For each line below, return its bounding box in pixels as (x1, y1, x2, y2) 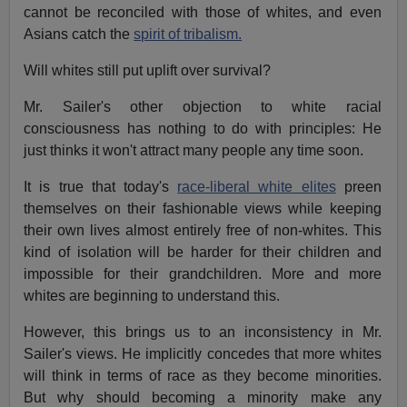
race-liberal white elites (177, 179, 336, 195)
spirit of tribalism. (134, 26, 243, 43)
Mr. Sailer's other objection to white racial (24, 99, 382, 115)
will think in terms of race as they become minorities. (24, 368, 382, 384)
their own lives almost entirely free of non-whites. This (24, 223, 382, 239)
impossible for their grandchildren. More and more (24, 266, 382, 283)
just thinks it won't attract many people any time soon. (24, 143, 364, 159)
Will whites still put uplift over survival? (24, 63, 272, 79)
